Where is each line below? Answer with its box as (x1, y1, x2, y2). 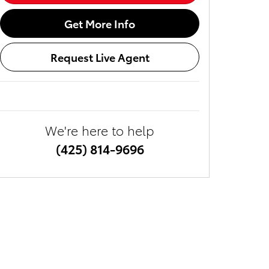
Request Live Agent (50, 49, 150, 65)
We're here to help (45, 121, 154, 139)
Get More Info (64, 16, 135, 31)
